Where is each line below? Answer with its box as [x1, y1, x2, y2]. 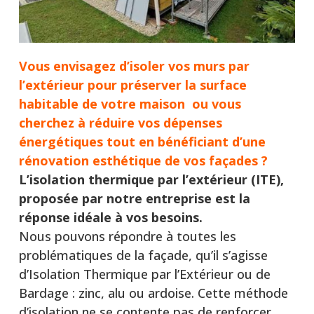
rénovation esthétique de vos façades [18, 151, 258, 169]
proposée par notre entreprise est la [18, 189, 250, 207]
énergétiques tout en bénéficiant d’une [18, 132, 266, 150]
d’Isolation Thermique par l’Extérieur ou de [18, 265, 271, 282]
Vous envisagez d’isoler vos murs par [18, 57, 250, 74]
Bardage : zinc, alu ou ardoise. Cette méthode [18, 284, 288, 301]
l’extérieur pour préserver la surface [18, 76, 247, 93]
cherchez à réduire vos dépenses [18, 114, 222, 131]
